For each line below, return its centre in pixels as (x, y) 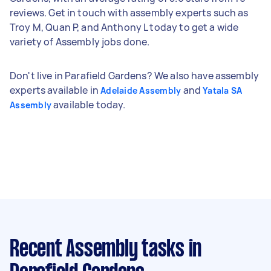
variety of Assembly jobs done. (80, 41)
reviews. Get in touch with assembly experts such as (129, 12)
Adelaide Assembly (141, 90)
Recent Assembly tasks (97, 250)
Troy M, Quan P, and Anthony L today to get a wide (124, 27)
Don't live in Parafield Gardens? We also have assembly (135, 75)
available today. (89, 104)
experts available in (55, 90)
